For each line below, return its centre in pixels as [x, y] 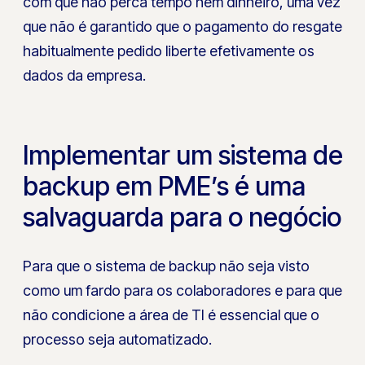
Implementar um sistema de [183, 156]
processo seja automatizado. [118, 339]
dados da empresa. [85, 76]
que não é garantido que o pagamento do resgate [183, 27]
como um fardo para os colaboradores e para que [183, 290]
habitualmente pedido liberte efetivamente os [169, 51]
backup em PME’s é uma [165, 187]
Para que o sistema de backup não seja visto [167, 266]
